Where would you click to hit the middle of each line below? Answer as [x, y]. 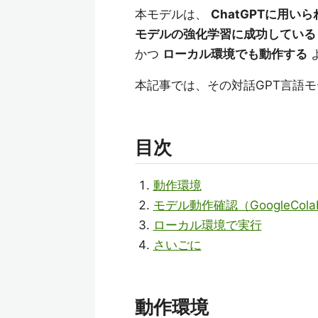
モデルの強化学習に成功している [225, 34]
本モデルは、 [173, 14]
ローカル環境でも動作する [235, 54]
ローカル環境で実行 [207, 225]
